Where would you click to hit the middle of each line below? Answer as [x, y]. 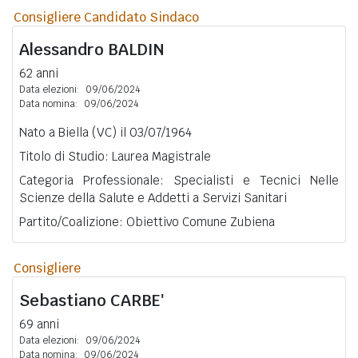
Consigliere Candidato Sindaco [106, 17]
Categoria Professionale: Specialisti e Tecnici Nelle [179, 180]
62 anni [39, 73]
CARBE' [137, 300]
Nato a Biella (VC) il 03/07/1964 [105, 132]
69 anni [39, 324]
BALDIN [136, 49]
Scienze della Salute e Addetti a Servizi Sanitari [153, 197]
